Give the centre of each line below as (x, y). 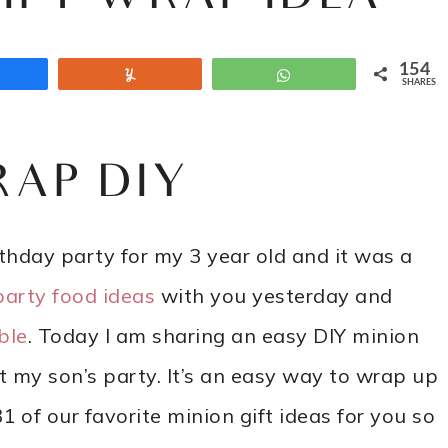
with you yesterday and (274, 295)
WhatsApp (339, 75)
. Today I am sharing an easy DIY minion (223, 335)
